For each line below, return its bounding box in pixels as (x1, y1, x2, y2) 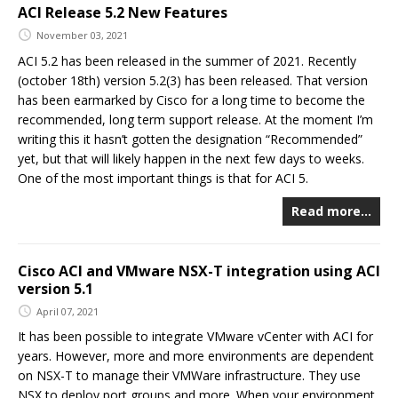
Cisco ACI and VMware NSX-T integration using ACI (18, 260, 380, 281)
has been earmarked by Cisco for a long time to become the (18, 91, 365, 108)
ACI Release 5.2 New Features (18, 3, 227, 23)
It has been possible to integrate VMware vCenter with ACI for (18, 328, 373, 346)
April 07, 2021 (36, 304, 99, 318)
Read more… (291, 202, 371, 219)
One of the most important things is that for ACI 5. (18, 169, 308, 187)
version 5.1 (18, 278, 93, 298)
